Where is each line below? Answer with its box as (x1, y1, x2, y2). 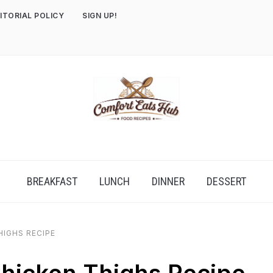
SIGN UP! (82, 11, 117, 20)
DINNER (152, 175, 185, 188)
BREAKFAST (27, 175, 77, 188)
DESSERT (207, 175, 246, 188)
